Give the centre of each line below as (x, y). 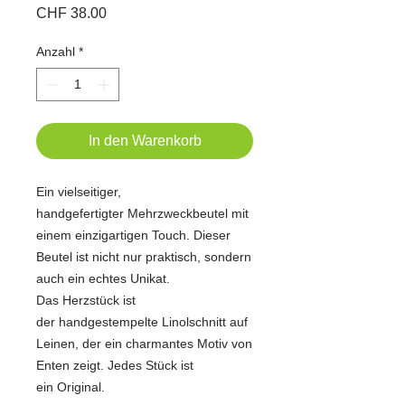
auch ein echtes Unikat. (103, 279)
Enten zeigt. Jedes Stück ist (115, 366)
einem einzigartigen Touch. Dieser (133, 235)
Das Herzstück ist (86, 301)
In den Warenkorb (145, 141)
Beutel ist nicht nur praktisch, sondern (144, 257)
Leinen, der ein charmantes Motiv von (144, 344)
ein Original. (71, 387)
